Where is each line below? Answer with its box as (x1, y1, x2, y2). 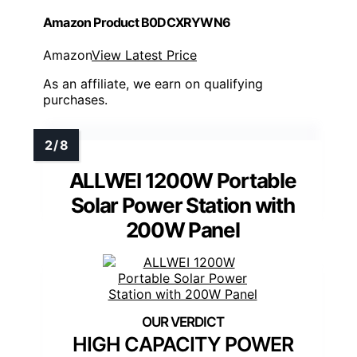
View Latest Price (92, 47, 197, 64)
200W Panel (125, 218, 240, 243)
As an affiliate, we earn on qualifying (43, 76, 263, 92)
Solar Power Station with (70, 193, 295, 218)
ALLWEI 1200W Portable (69, 168, 296, 194)
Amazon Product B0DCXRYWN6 (43, 14, 230, 30)
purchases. (43, 92, 108, 108)
